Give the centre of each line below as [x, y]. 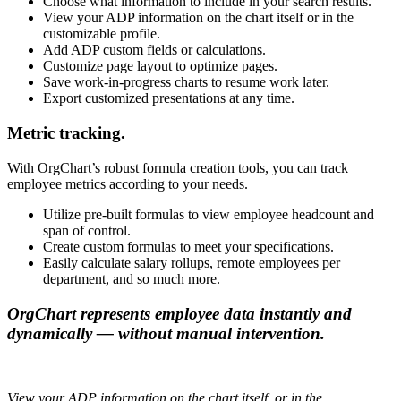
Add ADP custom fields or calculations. [154, 50]
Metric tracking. [66, 133]
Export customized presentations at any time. [169, 98]
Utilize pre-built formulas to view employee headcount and [209, 214]
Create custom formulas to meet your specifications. [188, 246]
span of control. [87, 230]
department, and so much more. [132, 278]
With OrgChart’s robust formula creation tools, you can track [178, 167]
